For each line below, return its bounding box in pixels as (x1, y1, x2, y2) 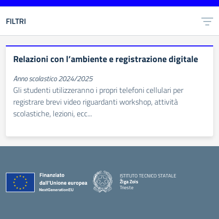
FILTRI (6, 15, 26, 27)
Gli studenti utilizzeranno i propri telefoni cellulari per (13, 84, 183, 96)
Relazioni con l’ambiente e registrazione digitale (13, 52, 198, 66)
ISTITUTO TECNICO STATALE (120, 172, 176, 179)
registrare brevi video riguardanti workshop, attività (13, 96, 178, 108)
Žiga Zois (120, 177, 138, 185)
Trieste (120, 183, 133, 191)
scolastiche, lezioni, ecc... (13, 108, 92, 119)
